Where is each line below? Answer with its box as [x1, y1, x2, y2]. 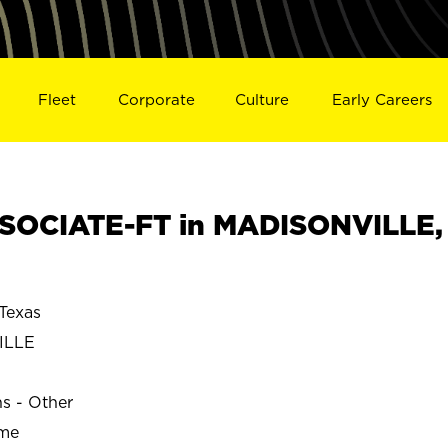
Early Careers [332, 90, 433, 108]
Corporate [117, 90, 195, 108]
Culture [235, 90, 290, 108]
